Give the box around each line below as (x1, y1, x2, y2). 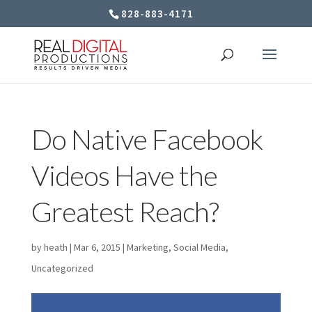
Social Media (173, 241, 226, 253)
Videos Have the (31, 159, 217, 192)
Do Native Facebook (31, 123, 263, 156)
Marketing (126, 241, 169, 253)
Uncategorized (31, 262, 93, 274)
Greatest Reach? (31, 195, 219, 228)
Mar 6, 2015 (73, 241, 120, 253)
